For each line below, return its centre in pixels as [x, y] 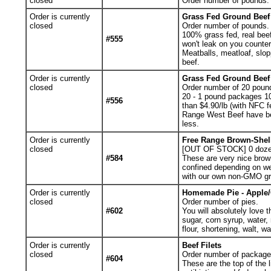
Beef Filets [201, 245]
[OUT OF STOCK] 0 [218, 149]
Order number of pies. [220, 202]
